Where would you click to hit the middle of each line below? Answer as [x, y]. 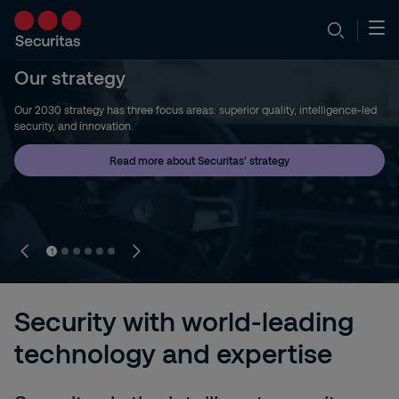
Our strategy [70, 77]
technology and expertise [173, 353]
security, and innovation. [74, 126]
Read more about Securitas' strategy [199, 160]
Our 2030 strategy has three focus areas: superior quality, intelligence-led [195, 110]
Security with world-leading [184, 321]
